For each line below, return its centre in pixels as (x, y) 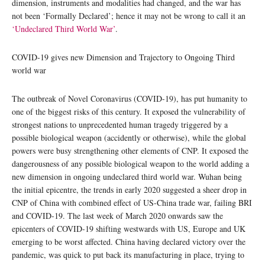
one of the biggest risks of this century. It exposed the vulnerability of (129, 112)
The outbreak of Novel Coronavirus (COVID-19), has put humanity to (130, 99)
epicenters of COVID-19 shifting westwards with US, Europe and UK (129, 229)
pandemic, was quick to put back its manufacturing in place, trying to (128, 255)
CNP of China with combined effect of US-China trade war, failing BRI (132, 203)
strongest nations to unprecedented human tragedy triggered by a (120, 125)
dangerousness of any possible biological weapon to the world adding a (130, 164)
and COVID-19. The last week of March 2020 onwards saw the (117, 216)
